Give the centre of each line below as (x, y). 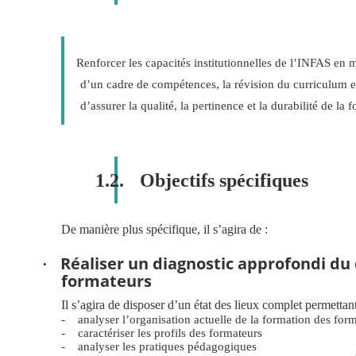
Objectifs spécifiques (224, 181)
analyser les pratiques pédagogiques (167, 346)
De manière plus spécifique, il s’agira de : (164, 230)
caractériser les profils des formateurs (170, 333)
